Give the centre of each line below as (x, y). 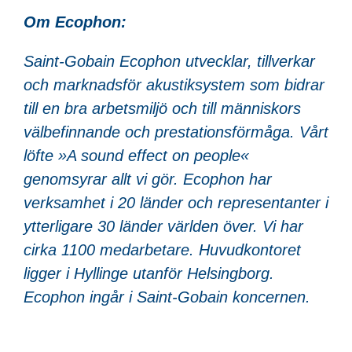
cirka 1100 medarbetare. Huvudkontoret (162, 249)
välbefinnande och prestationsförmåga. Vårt (176, 132)
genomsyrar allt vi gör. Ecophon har (148, 179)
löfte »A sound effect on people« (136, 155)
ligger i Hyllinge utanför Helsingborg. (149, 273)
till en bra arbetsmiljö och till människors (162, 108)
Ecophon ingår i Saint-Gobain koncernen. (167, 297)
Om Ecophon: (75, 22)
